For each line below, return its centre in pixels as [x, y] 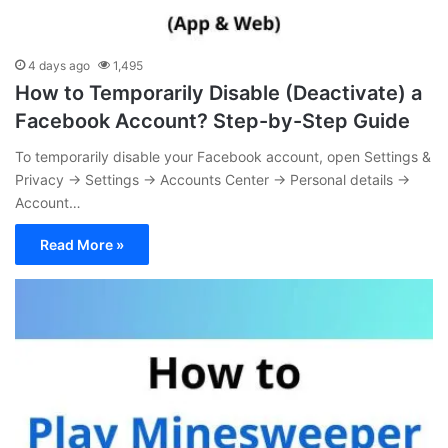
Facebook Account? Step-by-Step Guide [212, 120]
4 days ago [59, 65]
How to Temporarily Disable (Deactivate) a [218, 92]
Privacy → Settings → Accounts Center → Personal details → [212, 179]
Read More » [82, 244]
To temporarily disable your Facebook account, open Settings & [223, 156]
